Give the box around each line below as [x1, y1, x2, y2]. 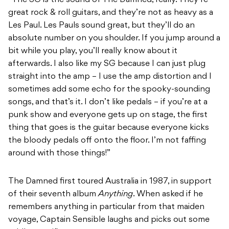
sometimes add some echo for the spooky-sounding [8, 85, 210, 94]
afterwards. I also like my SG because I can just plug [8, 60, 205, 68]
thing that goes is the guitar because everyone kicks [8, 124, 209, 132]
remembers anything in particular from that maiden [8, 203, 204, 212]
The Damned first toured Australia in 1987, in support [8, 177, 212, 186]
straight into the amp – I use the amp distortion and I [8, 73, 212, 81]
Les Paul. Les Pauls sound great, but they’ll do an [8, 21, 195, 30]
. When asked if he [133, 190, 203, 199]
